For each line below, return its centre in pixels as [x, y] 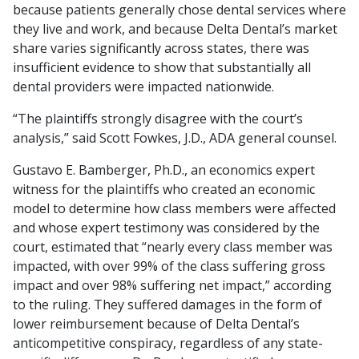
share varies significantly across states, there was [161, 48]
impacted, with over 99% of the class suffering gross [169, 266]
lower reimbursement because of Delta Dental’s [156, 324]
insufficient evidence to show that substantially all [162, 67]
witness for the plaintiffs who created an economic [164, 189]
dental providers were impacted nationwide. [143, 87]
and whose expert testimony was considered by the [166, 228]
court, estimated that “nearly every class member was [173, 247]
